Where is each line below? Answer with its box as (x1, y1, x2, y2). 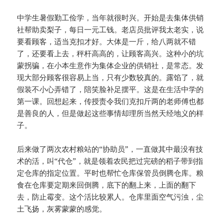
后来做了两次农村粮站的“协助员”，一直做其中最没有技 (17, 144, 204, 154)
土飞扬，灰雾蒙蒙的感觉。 (17, 204, 107, 214)
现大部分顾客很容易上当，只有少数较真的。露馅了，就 (17, 72, 204, 83)
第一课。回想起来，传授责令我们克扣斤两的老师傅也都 (17, 96, 204, 107)
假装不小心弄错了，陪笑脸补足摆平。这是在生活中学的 (17, 84, 204, 95)
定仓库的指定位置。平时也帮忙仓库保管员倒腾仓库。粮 (17, 168, 204, 178)
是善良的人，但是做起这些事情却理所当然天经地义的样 (17, 108, 204, 118)
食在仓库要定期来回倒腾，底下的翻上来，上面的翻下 (17, 180, 197, 190)
